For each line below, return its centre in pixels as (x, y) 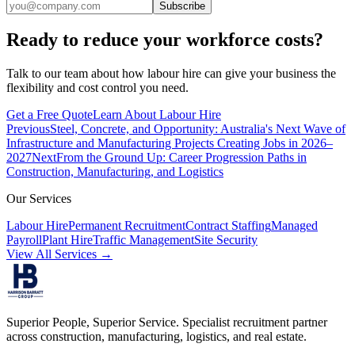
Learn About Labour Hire (157, 115)
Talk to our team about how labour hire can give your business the (171, 74)
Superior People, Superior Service (91, 323)
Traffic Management (143, 240)
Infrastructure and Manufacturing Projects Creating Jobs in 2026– (170, 143)
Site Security (226, 240)
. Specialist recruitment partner (252, 323)
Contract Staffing (228, 226)
